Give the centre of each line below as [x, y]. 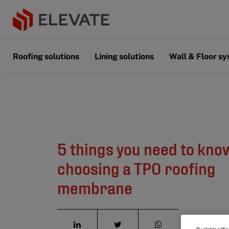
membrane [95, 187]
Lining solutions [124, 56]
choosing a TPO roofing [136, 168]
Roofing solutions [46, 56]
